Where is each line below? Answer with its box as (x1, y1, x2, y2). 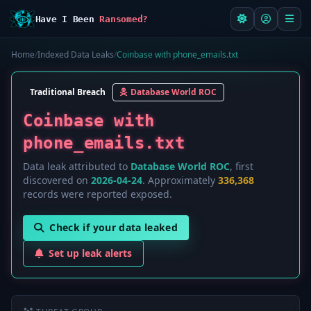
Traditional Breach (30, 86, 106, 98)
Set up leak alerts (49, 246, 132, 260)
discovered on (23, 174, 91, 187)
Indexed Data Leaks (37, 49, 114, 60)
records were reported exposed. (23, 187, 172, 201)
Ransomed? (99, 13, 149, 24)
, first (230, 160, 253, 173)
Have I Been (35, 13, 100, 24)
